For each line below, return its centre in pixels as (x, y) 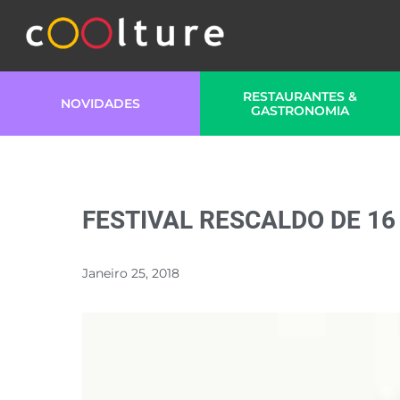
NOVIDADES (100, 104)
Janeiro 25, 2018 (131, 273)
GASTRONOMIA (300, 111)
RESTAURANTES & (300, 96)
